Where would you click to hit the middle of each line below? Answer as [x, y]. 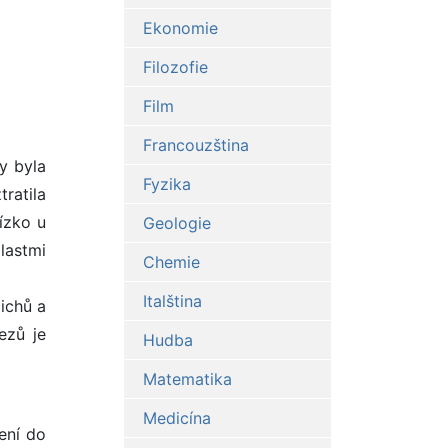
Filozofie [175, 67]
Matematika [187, 379]
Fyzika [166, 184]
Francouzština [195, 145]
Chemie [171, 262]
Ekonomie [180, 28]
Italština [172, 301]
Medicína [176, 418]
